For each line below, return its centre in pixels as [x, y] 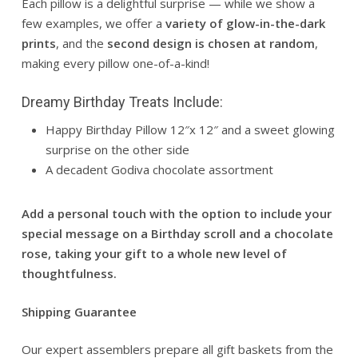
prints [38, 43]
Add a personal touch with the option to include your [176, 214]
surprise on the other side [117, 150]
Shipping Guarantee [79, 311]
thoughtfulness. [70, 274]
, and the [81, 43]
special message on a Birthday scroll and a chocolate [177, 234]
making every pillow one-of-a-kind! [115, 63]
